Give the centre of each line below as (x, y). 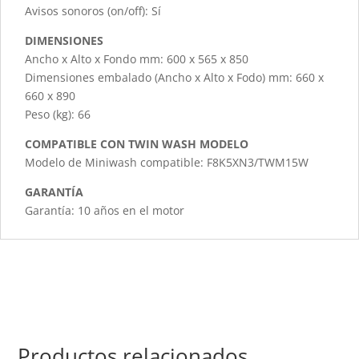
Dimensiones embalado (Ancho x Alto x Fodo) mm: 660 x (174, 78)
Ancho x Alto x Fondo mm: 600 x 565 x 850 (137, 59)
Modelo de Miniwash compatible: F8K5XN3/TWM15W (167, 163)
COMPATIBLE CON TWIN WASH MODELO (137, 144)
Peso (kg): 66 (58, 115)
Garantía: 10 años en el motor (105, 211)
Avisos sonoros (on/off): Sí (93, 11)
